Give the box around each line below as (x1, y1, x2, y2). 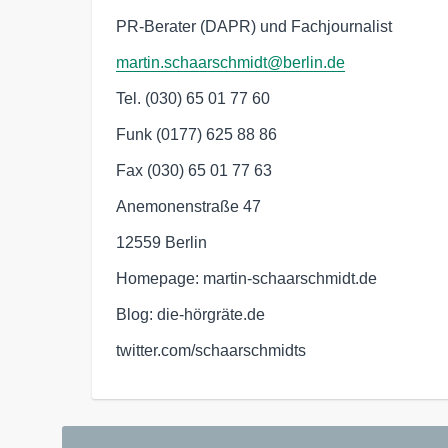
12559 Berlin (116, 233, 207, 251)
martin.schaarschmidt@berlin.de (116, 53, 345, 71)
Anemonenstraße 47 (116, 197, 261, 215)
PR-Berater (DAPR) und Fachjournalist (116, 17, 392, 35)
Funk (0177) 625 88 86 (116, 125, 277, 143)
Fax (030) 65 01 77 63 (116, 161, 272, 179)
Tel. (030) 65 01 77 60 (116, 89, 270, 107)
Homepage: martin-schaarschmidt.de (116, 269, 377, 287)
